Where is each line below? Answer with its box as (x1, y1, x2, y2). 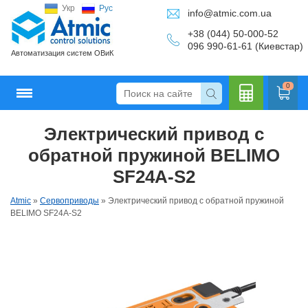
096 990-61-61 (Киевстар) (188, 41, 303, 52)
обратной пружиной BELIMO (28, 145, 280, 166)
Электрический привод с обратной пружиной (108, 196, 284, 206)
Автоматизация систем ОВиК (10, 49, 113, 58)
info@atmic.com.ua (188, 8, 272, 19)
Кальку (231, 139, 261, 150)
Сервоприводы (40, 196, 99, 206)
